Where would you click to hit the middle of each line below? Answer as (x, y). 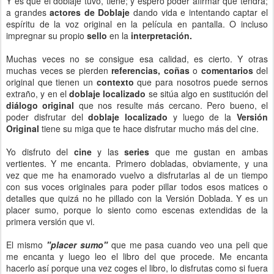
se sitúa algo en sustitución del (208, 94)
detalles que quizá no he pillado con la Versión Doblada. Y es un (137, 198)
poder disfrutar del (47, 117)
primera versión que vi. (50, 221)
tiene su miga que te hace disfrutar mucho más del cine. (150, 128)
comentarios (228, 70)
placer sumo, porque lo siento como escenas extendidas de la (137, 210)
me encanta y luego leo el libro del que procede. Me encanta (137, 256)
